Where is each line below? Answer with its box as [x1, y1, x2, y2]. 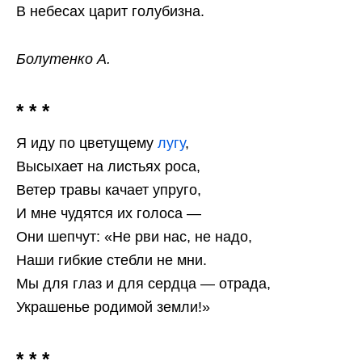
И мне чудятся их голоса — [16, 205, 201, 222]
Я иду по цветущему [16, 135, 158, 152]
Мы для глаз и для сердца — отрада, [16, 276, 271, 293]
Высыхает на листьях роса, [16, 158, 200, 175]
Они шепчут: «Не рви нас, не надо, [16, 229, 252, 246]
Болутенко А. [16, 51, 111, 68]
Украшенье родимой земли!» [16, 299, 210, 316]
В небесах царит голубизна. [16, 3, 204, 20]
